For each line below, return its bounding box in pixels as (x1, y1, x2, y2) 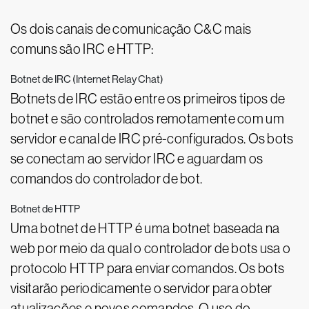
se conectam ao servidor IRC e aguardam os (10, 151, 263, 166)
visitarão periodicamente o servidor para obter (10, 281, 272, 296)
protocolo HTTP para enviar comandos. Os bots (10, 261, 285, 276)
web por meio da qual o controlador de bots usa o (10, 241, 291, 256)
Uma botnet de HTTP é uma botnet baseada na (10, 221, 280, 236)
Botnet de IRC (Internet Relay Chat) (10, 73, 163, 85)
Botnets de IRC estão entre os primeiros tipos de (10, 91, 286, 106)
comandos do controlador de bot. (10, 171, 203, 186)
